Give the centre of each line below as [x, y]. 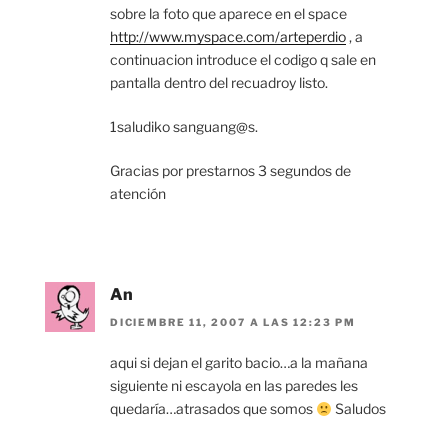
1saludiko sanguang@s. [184, 126]
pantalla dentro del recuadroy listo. [219, 82]
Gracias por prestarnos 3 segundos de [230, 170]
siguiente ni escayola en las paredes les [234, 386]
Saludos [358, 409]
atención [138, 193]
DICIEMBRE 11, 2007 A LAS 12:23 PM [233, 322]
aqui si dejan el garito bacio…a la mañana [239, 363]
